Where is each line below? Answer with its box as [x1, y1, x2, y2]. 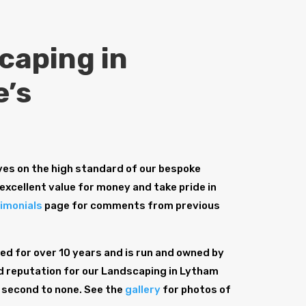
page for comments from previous [42, 199, 221, 212]
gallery [125, 283, 161, 296]
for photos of [161, 283, 232, 296]
